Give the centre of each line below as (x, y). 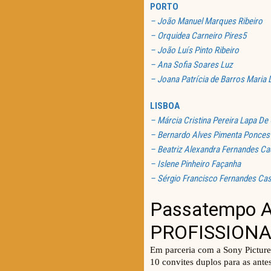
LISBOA (165, 106)
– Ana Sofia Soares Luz (191, 65)
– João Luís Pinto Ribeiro (194, 51)
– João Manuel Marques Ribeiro (206, 21)
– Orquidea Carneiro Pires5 (198, 36)
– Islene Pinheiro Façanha (195, 164)
